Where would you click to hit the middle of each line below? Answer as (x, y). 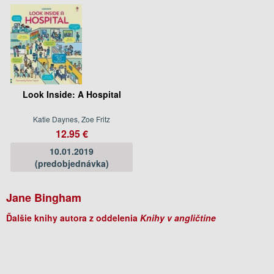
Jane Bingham (44, 197)
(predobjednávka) (72, 163)
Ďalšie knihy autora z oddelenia (73, 217)
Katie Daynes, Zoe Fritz (72, 119)
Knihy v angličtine (178, 217)
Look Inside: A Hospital (72, 94)
